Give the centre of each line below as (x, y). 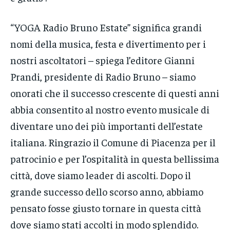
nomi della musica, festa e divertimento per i (108, 44)
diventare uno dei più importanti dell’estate (107, 126)
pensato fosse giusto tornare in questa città (106, 208)
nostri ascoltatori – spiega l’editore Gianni (102, 60)
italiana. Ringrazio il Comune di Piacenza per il (113, 142)
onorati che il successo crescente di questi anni (115, 93)
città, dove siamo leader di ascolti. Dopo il (101, 175)
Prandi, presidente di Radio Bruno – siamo (103, 76)
